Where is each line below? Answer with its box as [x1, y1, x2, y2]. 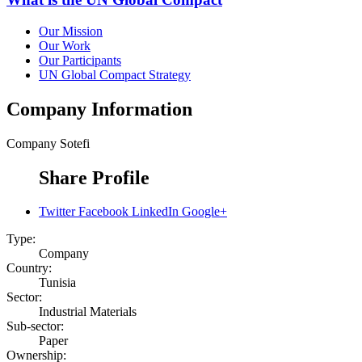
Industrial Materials [39, 305, 137, 319]
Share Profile [39, 166, 149, 188]
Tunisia [39, 276, 76, 290]
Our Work [39, 38, 90, 53]
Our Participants [39, 53, 121, 67]
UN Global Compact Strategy [39, 67, 191, 82]
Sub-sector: [6, 319, 64, 334]
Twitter [39, 204, 75, 219]
